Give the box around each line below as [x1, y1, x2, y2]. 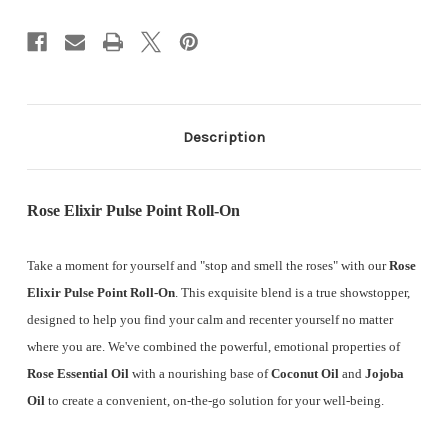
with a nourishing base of [129, 365, 271, 381]
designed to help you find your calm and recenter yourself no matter [27, 311, 393, 327]
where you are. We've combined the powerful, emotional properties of [27, 338, 400, 354]
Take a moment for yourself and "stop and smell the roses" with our [27, 257, 389, 273]
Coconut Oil [271, 365, 339, 381]
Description [183, 127, 265, 146]
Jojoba [365, 365, 404, 381]
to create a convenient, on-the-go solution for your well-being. [45, 392, 384, 408]
